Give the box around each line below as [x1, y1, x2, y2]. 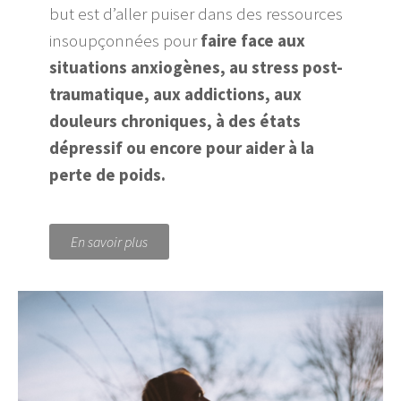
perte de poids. [49, 164, 169, 186]
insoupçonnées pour [49, 30, 200, 52]
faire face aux [200, 30, 305, 52]
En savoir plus [71, 233, 148, 252]
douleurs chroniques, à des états [49, 110, 301, 132]
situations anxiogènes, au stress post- [49, 56, 343, 79]
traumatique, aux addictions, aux [49, 83, 302, 106]
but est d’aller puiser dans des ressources [49, 3, 346, 25]
